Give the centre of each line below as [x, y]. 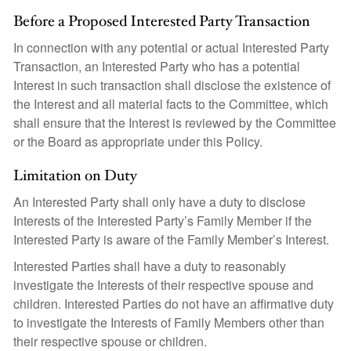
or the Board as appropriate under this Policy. [138, 141]
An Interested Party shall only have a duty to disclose [159, 202]
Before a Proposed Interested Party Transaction [162, 22]
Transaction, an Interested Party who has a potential [157, 66]
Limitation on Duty [75, 176]
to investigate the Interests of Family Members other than [169, 322]
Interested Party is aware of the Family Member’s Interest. [171, 239]
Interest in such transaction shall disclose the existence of [172, 85]
